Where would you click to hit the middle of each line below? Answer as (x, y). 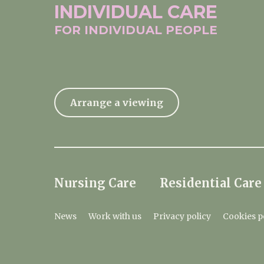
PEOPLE (192, 30)
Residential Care (211, 183)
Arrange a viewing (117, 103)
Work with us (115, 216)
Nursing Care (95, 183)
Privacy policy (182, 216)
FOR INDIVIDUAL (110, 30)
